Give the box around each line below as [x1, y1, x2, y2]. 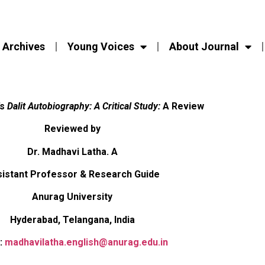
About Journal [169, 40, 240, 53]
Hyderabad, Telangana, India [9, 214, 135, 225]
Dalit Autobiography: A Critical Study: [7, 100, 160, 112]
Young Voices [67, 40, 135, 53]
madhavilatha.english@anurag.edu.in [5, 237, 168, 248]
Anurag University [32, 191, 112, 203]
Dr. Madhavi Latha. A [27, 146, 118, 157]
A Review [160, 100, 204, 112]
